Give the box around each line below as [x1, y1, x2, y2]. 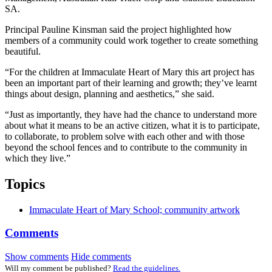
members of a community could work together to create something [5, 35, 258, 46]
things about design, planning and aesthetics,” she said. [5, 88, 214, 99]
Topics [5, 175, 45, 192]
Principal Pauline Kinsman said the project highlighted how [5, 24, 232, 35]
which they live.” [5, 152, 70, 163]
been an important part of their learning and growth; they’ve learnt [5, 77, 257, 88]
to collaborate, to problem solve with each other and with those [5, 131, 245, 141]
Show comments [5, 251, 69, 262]
